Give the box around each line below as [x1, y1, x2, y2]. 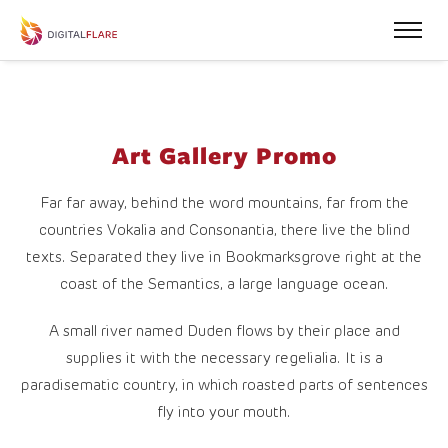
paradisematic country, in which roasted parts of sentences [20, 378, 428, 393]
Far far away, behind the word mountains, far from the [39, 196, 409, 211]
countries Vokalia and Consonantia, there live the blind [38, 223, 410, 238]
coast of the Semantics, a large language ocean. [59, 277, 389, 292]
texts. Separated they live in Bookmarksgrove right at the [26, 250, 422, 265]
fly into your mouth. [157, 405, 291, 420]
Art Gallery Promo [111, 138, 337, 171]
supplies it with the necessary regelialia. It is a [65, 351, 383, 366]
